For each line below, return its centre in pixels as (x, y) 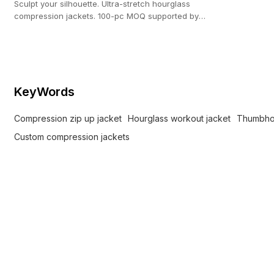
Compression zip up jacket (68, 118)
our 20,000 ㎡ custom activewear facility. (93, 28)
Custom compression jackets (72, 136)
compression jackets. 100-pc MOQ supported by (107, 16)
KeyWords (45, 91)
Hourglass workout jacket (180, 118)
